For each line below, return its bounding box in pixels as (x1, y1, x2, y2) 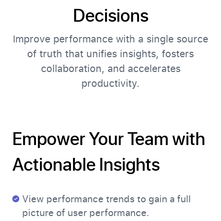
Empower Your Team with (12, 126, 205, 150)
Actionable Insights (12, 152, 160, 176)
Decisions (73, 3, 148, 27)
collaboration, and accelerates (40, 63, 181, 75)
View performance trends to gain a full (22, 193, 191, 205)
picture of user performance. (22, 207, 149, 219)
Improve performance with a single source (13, 33, 208, 45)
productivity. (81, 77, 140, 90)
